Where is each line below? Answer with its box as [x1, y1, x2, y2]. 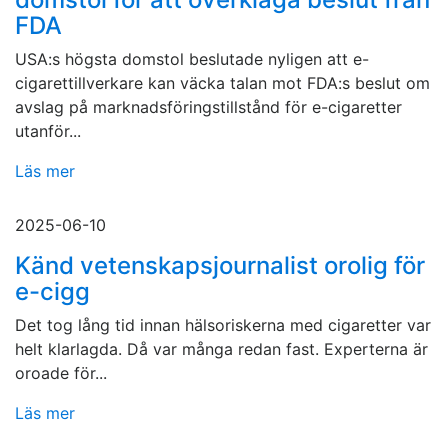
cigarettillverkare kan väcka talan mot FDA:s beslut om [15, 73, 430, 94]
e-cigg [15, 277, 90, 307]
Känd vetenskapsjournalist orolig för [15, 251, 425, 281]
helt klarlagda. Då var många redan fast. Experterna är [15, 339, 428, 360]
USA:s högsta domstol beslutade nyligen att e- [15, 49, 369, 70]
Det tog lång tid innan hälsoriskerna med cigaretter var [15, 315, 431, 336]
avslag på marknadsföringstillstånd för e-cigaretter [15, 97, 402, 118]
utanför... [15, 121, 81, 142]
